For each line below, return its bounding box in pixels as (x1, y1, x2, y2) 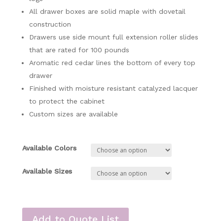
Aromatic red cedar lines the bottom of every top (29, 58, 195, 67)
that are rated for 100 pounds (29, 45, 129, 54)
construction (29, 20, 71, 28)
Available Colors (22, 144, 76, 152)
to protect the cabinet (29, 97, 105, 105)
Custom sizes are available (29, 110, 118, 118)
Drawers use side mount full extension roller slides (29, 33, 198, 41)
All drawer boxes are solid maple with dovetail (29, 7, 185, 15)
